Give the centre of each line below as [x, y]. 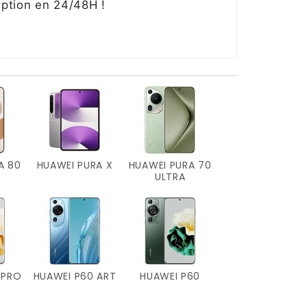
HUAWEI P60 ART [75, 276]
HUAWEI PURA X [75, 165]
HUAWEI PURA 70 [170, 165]
